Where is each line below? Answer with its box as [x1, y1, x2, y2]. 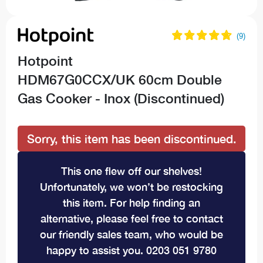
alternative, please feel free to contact [40, 211, 223, 225]
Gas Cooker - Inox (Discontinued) [18, 90, 224, 106]
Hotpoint [18, 52, 73, 69]
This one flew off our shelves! [61, 164, 202, 177]
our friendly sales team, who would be [40, 227, 223, 241]
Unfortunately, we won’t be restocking [40, 180, 223, 193]
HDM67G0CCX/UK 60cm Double [18, 71, 222, 87]
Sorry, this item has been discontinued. [26, 131, 237, 146]
